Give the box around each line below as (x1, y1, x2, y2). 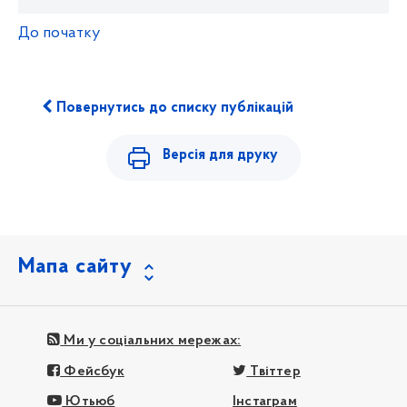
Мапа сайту (18, 256, 133, 279)
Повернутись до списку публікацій (52, 101, 293, 116)
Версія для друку (163, 147, 279, 163)
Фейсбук (60, 363, 124, 379)
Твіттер (246, 363, 301, 379)
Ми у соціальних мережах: (60, 333, 242, 349)
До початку (18, 24, 101, 42)
